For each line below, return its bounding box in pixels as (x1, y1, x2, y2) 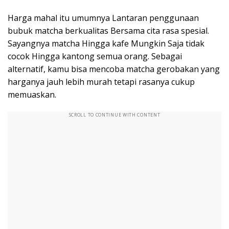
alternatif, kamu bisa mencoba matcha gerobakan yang (8, 63, 220, 75)
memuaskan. (8, 88, 56, 100)
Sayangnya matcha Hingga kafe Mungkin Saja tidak (8, 37, 204, 49)
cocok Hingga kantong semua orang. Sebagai (8, 50, 182, 62)
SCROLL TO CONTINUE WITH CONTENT (68, 111, 161, 118)
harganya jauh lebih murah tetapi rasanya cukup (8, 76, 195, 87)
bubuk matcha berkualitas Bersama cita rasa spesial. (8, 25, 209, 36)
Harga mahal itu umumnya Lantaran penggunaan (8, 12, 199, 24)
